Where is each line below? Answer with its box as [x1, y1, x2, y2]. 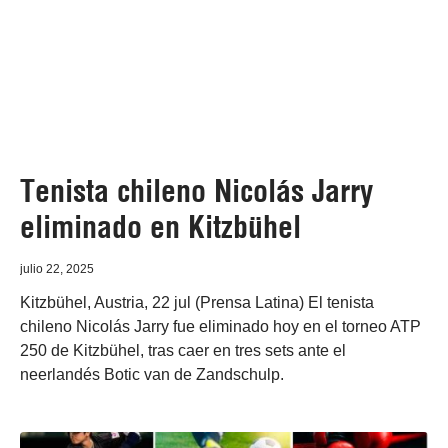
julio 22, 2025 [20, 262, 94, 276]
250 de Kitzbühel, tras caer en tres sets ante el [20, 342, 346, 359]
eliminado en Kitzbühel [20, 208, 301, 246]
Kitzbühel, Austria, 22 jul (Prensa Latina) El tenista [20, 294, 374, 311]
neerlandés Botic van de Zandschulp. [20, 366, 284, 383]
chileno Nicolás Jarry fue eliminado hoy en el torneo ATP [20, 318, 421, 335]
